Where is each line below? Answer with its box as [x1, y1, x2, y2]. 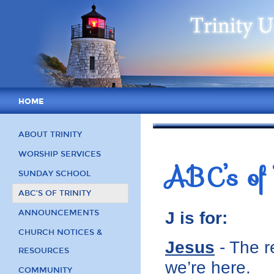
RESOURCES [18, 246, 69, 256]
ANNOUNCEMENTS [18, 208, 99, 218]
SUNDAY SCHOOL [18, 169, 91, 179]
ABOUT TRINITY [18, 130, 82, 139]
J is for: [165, 209, 228, 228]
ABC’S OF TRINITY [18, 188, 91, 198]
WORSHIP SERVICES [18, 149, 101, 159]
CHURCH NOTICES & [18, 228, 102, 237]
